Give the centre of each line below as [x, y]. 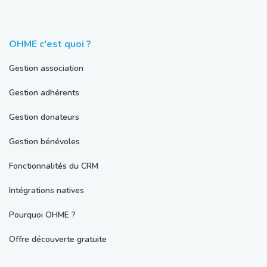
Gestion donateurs [44, 117]
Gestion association [46, 69]
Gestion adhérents [44, 93]
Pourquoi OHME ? [42, 215]
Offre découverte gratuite [58, 240]
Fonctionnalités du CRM [54, 166]
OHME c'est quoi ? [50, 44]
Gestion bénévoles [44, 142]
